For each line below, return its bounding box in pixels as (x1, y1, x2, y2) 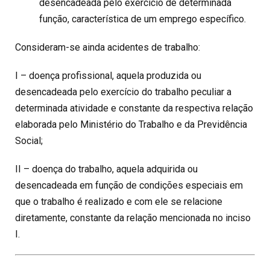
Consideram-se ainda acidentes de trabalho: (15, 42, 200, 53)
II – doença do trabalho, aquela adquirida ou (15, 163, 198, 175)
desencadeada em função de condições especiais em (15, 180, 243, 191)
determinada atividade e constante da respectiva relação (15, 102, 253, 114)
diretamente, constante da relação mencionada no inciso (15, 212, 251, 224)
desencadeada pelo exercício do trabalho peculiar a (15, 86, 231, 98)
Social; (15, 135, 43, 146)
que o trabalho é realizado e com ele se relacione (15, 196, 222, 207)
